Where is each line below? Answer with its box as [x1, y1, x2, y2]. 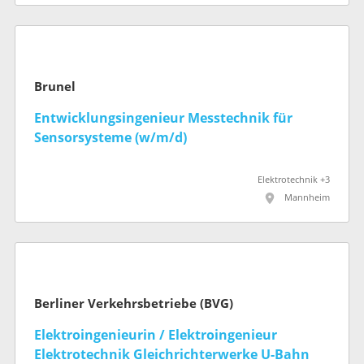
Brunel [34, 79, 76, 94]
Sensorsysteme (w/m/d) [34, 129, 187, 145]
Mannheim [284, 192, 330, 203]
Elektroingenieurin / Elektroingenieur [34, 327, 277, 343]
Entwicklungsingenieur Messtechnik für [34, 110, 292, 126]
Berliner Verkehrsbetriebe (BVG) [34, 296, 233, 311]
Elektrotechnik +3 [258, 174, 330, 185]
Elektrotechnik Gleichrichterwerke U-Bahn [34, 346, 310, 362]
